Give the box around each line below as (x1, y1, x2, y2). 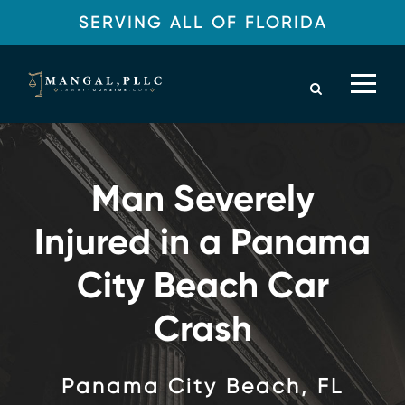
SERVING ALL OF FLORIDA (78, 13, 327, 32)
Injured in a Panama (34, 220, 371, 265)
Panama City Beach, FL (61, 374, 344, 400)
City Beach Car (76, 263, 329, 308)
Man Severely (90, 176, 315, 221)
